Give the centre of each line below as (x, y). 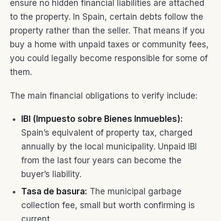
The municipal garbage (134, 191)
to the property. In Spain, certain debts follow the (107, 17)
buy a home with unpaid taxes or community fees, (109, 45)
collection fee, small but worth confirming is (108, 205)
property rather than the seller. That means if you (107, 31)
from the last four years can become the (101, 161)
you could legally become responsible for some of (109, 58)
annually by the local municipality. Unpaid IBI (109, 147)
